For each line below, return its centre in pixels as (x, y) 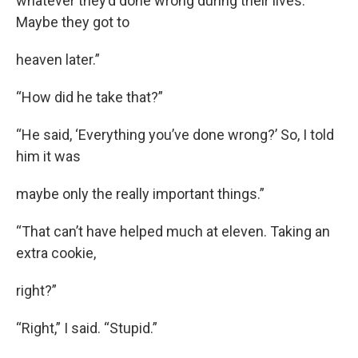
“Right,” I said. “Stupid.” (87, 328)
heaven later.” (58, 59)
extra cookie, (56, 253)
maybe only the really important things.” (140, 193)
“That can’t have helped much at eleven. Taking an (173, 231)
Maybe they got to (73, 22)
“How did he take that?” (89, 97)
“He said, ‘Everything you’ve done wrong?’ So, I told (175, 134)
